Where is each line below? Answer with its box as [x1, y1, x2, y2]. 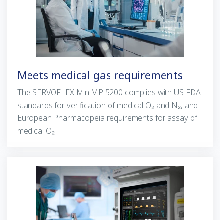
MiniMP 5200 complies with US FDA [74, 86, 201, 98]
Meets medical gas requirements [17, 67, 183, 82]
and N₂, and [154, 99, 198, 110]
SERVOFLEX [32, 86, 74, 98]
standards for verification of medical [17, 99, 145, 110]
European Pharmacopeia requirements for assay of [17, 112, 197, 123]
